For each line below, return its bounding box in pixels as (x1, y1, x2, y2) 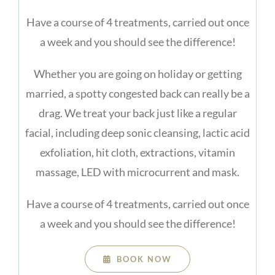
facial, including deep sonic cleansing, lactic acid (25, 126, 250, 140)
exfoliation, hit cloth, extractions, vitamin (40, 145, 235, 160)
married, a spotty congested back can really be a (25, 87, 250, 101)
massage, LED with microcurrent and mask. (36, 165, 239, 179)
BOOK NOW (117, 254, 172, 265)
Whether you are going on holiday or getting (33, 67, 242, 81)
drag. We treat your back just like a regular (38, 106, 237, 120)
